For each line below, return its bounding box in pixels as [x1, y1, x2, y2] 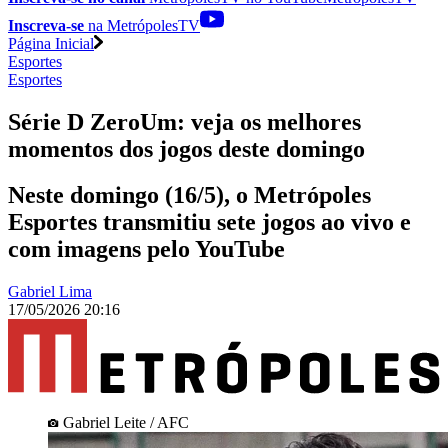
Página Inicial [8, 34, 94, 52]
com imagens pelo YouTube [8, 236, 285, 263]
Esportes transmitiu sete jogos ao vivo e [8, 209, 411, 236]
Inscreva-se [8, 16, 84, 34]
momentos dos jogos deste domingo [8, 135, 365, 162]
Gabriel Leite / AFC [63, 413, 189, 431]
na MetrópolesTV [84, 16, 200, 34]
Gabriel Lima [8, 283, 92, 301]
